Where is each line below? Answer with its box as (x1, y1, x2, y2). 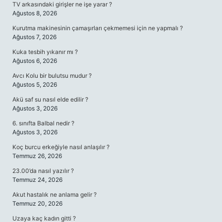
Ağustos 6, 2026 (12, 57, 57, 64)
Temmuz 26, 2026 (12, 152, 62, 160)
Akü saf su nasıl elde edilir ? (12, 96, 88, 103)
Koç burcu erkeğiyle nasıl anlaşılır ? (12, 143, 110, 151)
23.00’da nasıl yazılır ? (12, 167, 74, 174)
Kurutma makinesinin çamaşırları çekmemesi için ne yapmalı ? (12, 24, 183, 32)
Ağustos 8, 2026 (12, 9, 57, 17)
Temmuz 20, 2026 (12, 200, 62, 207)
